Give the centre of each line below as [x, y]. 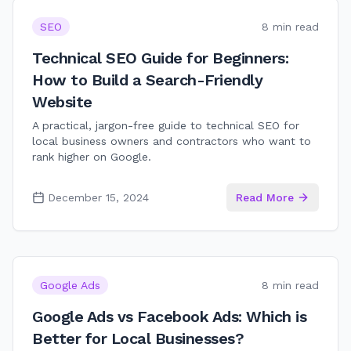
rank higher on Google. [92, 157]
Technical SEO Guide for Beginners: [160, 58]
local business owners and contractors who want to [172, 141]
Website [62, 102]
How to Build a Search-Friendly [147, 80]
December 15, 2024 [98, 197]
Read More [265, 197]
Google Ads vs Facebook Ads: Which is [169, 317]
